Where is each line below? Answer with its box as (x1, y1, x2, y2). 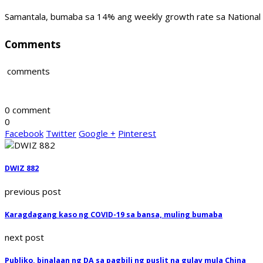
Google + (79, 127, 116, 140)
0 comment (5, 104, 50, 116)
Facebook (5, 127, 43, 140)
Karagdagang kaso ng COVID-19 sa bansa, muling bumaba (5, 209, 222, 220)
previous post (5, 185, 61, 197)
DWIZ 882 (5, 163, 39, 174)
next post (5, 231, 44, 244)
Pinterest (118, 127, 156, 140)
